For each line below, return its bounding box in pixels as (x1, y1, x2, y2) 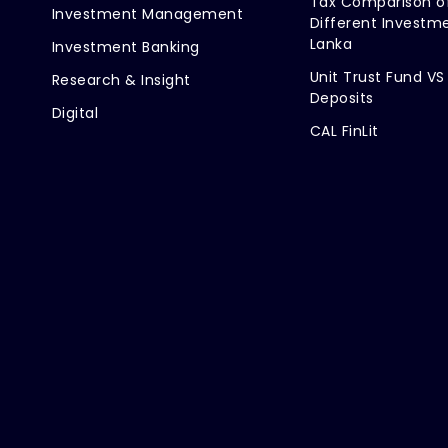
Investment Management (51, 3, 244, 24)
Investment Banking (51, 36, 200, 57)
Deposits (309, 87, 374, 108)
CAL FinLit (309, 120, 379, 141)
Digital (51, 102, 99, 123)
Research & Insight (51, 69, 191, 90)
